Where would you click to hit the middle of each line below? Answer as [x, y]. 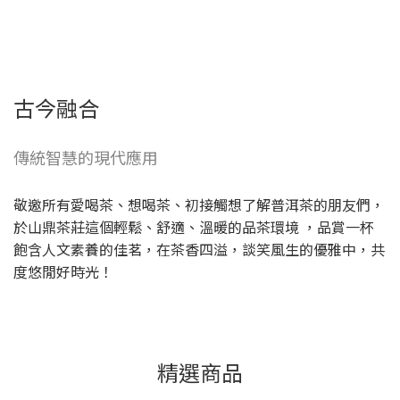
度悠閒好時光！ [63, 271]
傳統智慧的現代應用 [86, 157]
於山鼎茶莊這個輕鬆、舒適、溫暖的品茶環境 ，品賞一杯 [194, 226]
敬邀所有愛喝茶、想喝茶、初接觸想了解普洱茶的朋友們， [199, 204]
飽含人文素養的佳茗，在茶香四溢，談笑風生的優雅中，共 [199, 249]
